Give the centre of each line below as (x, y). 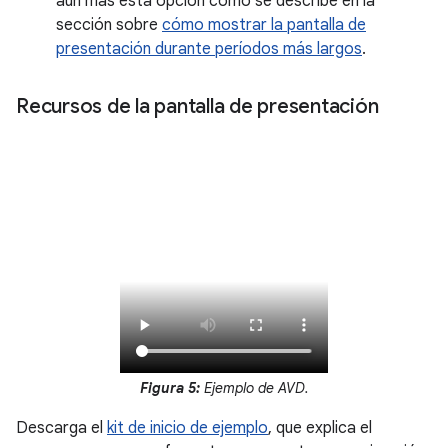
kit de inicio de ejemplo (187, 427)
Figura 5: (169, 387)
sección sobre (109, 24)
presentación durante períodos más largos (209, 48)
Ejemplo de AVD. (254, 387)
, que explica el (320, 427)
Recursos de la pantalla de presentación (197, 106)
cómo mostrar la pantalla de (264, 24)
